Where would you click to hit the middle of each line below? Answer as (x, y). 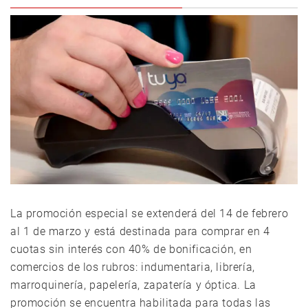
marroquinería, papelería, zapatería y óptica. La (133, 285)
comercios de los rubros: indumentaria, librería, (133, 267)
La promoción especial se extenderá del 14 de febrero (150, 214)
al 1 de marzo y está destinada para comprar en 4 (140, 232)
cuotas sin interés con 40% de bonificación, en (131, 250)
